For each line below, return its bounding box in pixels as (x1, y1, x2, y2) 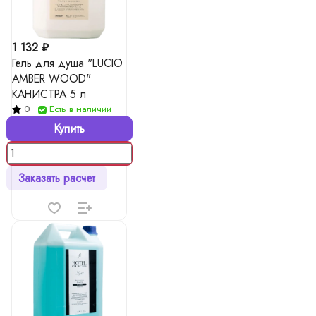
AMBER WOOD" (12, 71, 91, 87)
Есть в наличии (49, 102, 111, 116)
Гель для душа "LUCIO (12, 55, 123, 71)
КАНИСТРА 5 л (12, 86, 86, 102)
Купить (54, 121, 85, 137)
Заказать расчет (18, 170, 95, 186)
